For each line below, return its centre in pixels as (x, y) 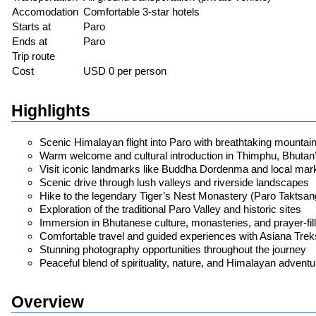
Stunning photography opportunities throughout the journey (173, 249)
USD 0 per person (125, 71)
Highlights (51, 111)
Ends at (30, 42)
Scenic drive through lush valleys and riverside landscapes (174, 182)
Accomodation (45, 12)
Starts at (31, 27)
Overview (48, 302)
